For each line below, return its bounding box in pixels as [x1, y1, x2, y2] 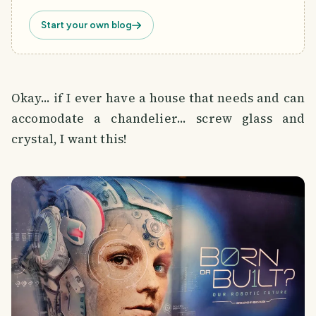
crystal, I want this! [11, 130, 127, 148]
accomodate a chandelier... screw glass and [11, 110, 305, 128]
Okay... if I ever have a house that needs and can [11, 90, 305, 107]
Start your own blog [41, 19, 132, 31]
